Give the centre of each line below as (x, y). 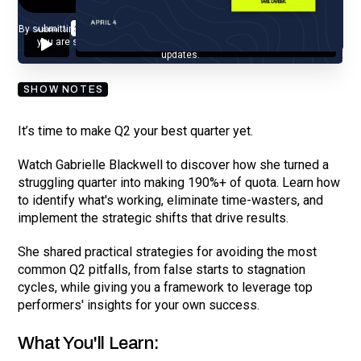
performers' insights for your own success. (139, 305)
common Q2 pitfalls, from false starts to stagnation (162, 269)
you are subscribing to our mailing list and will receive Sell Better (180, 41)
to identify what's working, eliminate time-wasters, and (171, 200)
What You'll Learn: (89, 342)
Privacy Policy (239, 29)
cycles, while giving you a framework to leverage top (166, 287)
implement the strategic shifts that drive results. (154, 218)
